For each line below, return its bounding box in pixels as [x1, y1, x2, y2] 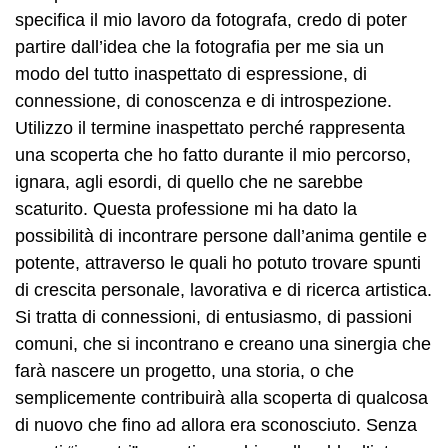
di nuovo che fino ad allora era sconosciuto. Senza [15, 415, 417, 436]
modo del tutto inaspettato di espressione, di [15, 64, 367, 85]
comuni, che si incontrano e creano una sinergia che [15, 334, 431, 355]
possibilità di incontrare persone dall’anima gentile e [15, 226, 427, 247]
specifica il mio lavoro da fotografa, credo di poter [15, 10, 407, 31]
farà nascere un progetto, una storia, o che [15, 361, 354, 382]
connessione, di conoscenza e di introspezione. [15, 91, 392, 112]
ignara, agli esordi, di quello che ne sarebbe [15, 172, 363, 193]
